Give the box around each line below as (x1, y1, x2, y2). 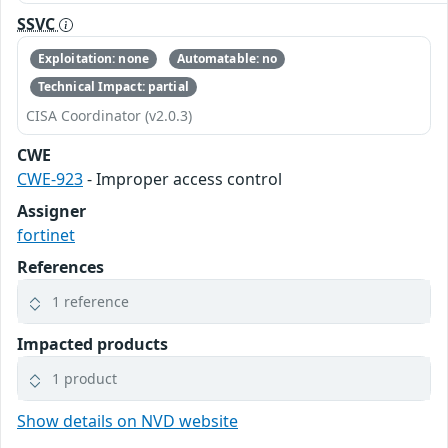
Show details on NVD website (17, 410, 238, 433)
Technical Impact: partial (37, 78, 189, 96)
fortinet (17, 224, 75, 247)
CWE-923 (17, 168, 83, 191)
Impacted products (17, 333, 168, 356)
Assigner (17, 200, 86, 223)
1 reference (52, 292, 129, 312)
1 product (52, 369, 117, 389)
